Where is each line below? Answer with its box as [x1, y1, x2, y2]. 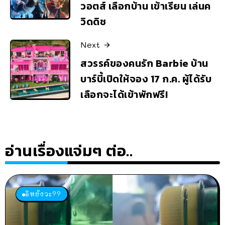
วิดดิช [80, 14, 106, 30]
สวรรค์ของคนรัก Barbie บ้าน [80, 55, 208, 71]
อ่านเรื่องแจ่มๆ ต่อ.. [5, 139, 133, 162]
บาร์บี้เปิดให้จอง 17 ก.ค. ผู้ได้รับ [80, 71, 211, 86]
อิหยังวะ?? [25, 189, 61, 198]
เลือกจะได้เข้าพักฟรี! [80, 86, 168, 102]
